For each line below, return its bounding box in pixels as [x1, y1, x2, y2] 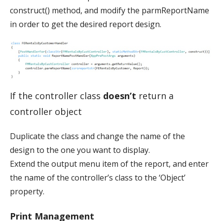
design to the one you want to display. [10, 144, 150, 155]
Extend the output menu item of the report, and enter [10, 158, 209, 169]
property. [10, 185, 44, 197]
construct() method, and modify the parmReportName [10, 4, 209, 16]
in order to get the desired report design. [10, 18, 161, 30]
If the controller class [10, 89, 103, 102]
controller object [10, 105, 82, 117]
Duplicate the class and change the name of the [10, 130, 185, 142]
